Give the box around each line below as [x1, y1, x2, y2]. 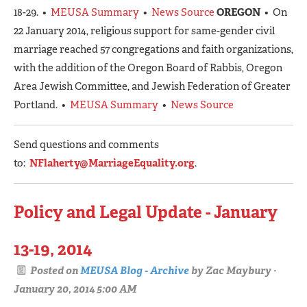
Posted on [28, 264, 80, 278]
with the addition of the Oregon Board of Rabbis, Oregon [14, 60, 282, 75]
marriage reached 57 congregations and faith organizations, [14, 42, 293, 56]
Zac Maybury [206, 264, 271, 278]
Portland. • [14, 97, 70, 112]
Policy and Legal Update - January [14, 201, 278, 223]
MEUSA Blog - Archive [80, 264, 189, 278]
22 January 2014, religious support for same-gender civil [14, 23, 275, 38]
